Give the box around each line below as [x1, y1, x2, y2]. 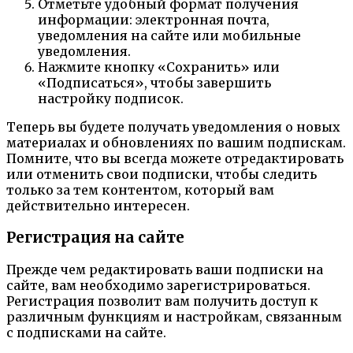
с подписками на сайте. [6, 324, 166, 340]
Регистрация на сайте [6, 229, 184, 247]
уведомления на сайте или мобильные [38, 28, 301, 44]
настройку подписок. [38, 91, 184, 107]
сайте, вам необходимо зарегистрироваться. [6, 277, 310, 293]
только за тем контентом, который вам [6, 182, 274, 199]
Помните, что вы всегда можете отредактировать [6, 150, 344, 167]
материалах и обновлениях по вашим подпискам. [6, 135, 346, 151]
